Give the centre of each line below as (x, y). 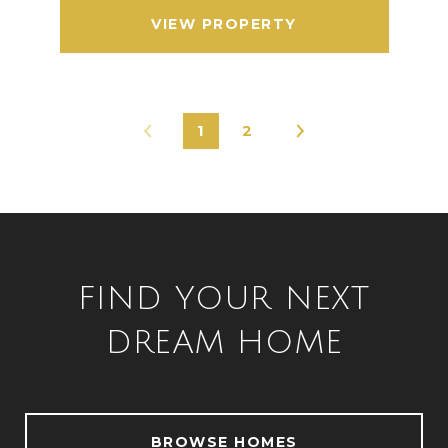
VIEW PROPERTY (224, 24)
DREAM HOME (224, 342)
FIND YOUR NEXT (224, 298)
